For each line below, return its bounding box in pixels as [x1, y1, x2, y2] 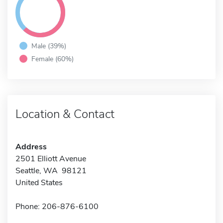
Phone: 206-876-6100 [15, 201, 99, 212]
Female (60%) [31, 53, 74, 64]
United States [15, 177, 63, 188]
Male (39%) [31, 40, 66, 51]
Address [15, 141, 47, 152]
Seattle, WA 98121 [15, 165, 87, 176]
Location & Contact [15, 106, 114, 122]
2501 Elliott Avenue [15, 153, 86, 164]
